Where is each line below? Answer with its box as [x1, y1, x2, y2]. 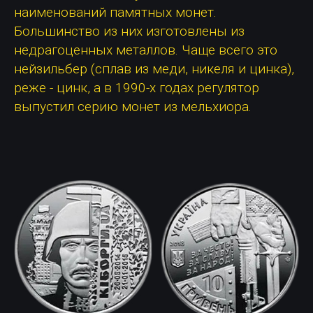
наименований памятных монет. [14, 4, 217, 21]
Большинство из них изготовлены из [14, 23, 245, 40]
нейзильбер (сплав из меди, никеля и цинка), [14, 61, 294, 78]
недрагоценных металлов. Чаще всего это [14, 42, 277, 59]
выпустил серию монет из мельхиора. [14, 99, 252, 115]
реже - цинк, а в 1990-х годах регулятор [14, 80, 259, 96]
